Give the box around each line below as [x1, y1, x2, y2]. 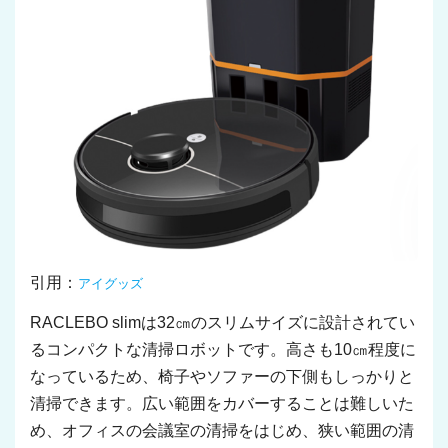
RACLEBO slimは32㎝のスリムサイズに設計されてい [30, 314, 415, 331]
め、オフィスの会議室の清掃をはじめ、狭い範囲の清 [30, 422, 414, 439]
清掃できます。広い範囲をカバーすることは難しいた [30, 395, 414, 412]
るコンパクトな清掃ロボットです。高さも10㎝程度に [30, 341, 416, 358]
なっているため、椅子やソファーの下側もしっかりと [30, 368, 414, 385]
